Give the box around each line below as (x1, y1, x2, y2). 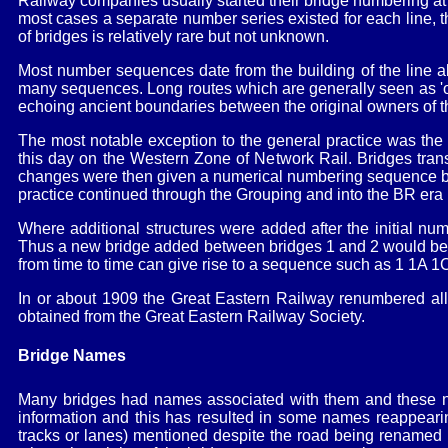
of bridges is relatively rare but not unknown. (18, 27, 329, 45)
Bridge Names (18, 347, 126, 365)
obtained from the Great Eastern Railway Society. (18, 307, 365, 325)
